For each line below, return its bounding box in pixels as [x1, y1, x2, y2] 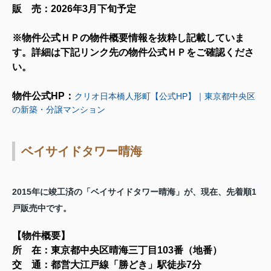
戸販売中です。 [12, 203, 71, 213]
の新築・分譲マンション [12, 104, 105, 114]
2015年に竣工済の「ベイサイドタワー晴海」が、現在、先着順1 [12, 186, 256, 197]
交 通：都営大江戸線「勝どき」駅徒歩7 [12, 259, 192, 270]
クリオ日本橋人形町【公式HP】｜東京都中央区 [74, 91, 255, 101]
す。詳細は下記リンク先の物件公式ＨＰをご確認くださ [12, 47, 254, 57]
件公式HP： [22, 90, 74, 101]
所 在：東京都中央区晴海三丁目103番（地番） [12, 244, 222, 255]
